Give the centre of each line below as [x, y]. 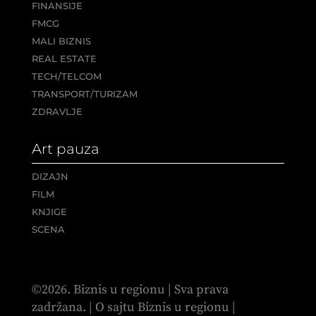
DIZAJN [50, 176]
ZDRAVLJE [57, 111]
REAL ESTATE [64, 58]
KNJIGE [49, 211]
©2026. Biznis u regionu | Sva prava [130, 289]
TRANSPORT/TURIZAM [84, 93]
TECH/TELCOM [66, 76]
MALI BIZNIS [61, 41]
